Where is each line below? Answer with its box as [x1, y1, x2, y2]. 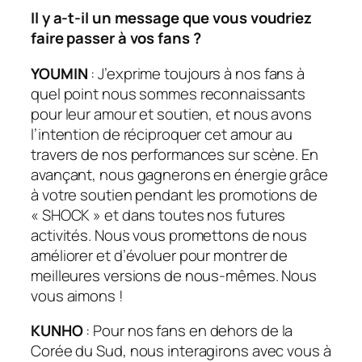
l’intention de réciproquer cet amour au [31, 123, 293, 145]
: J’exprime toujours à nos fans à [90, 62, 305, 84]
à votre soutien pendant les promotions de [31, 183, 318, 205]
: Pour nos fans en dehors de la [86, 320, 293, 342]
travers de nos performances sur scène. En [31, 143, 318, 165]
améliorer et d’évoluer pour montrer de [31, 244, 288, 266]
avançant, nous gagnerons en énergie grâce [31, 163, 328, 185]
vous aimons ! [31, 284, 127, 306]
